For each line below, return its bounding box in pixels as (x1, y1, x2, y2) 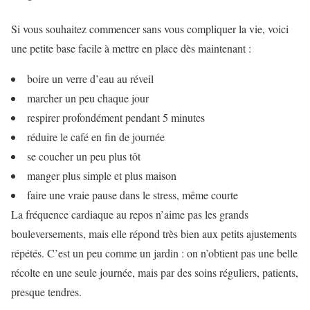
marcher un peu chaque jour (27, 90, 149, 105)
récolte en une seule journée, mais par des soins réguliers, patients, (11, 264, 298, 280)
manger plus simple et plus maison (27, 167, 176, 183)
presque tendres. (11, 284, 82, 299)
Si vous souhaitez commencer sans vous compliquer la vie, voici (11, 21, 289, 36)
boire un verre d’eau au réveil (27, 71, 154, 86)
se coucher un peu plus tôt (27, 148, 140, 163)
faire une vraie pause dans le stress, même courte (27, 187, 238, 202)
